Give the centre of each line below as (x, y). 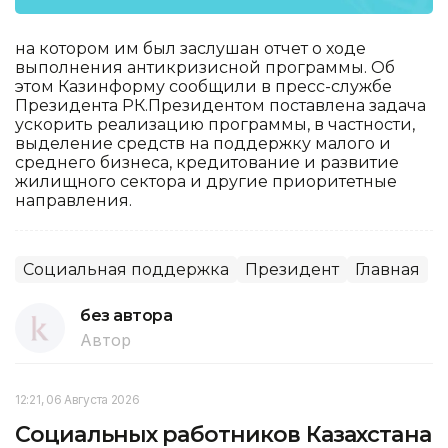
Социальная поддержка (126, 269)
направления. (73, 200)
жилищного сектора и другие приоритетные (206, 181)
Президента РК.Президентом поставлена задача (220, 105)
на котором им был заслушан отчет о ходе (190, 48)
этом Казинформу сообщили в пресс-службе (203, 86)
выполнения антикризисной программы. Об (205, 67)
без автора (126, 315)
